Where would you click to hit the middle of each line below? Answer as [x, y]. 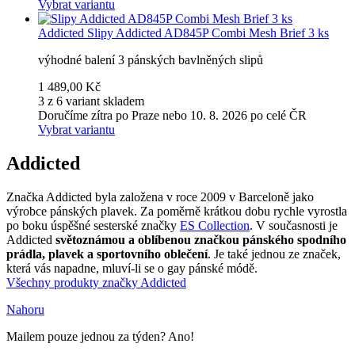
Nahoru [25, 309]
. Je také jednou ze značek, [274, 254]
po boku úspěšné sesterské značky [93, 225]
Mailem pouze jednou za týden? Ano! [100, 336]
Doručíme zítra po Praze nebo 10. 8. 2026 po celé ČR [172, 115]
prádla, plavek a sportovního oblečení [107, 254]
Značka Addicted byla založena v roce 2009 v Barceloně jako [160, 197]
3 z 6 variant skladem [91, 101]
